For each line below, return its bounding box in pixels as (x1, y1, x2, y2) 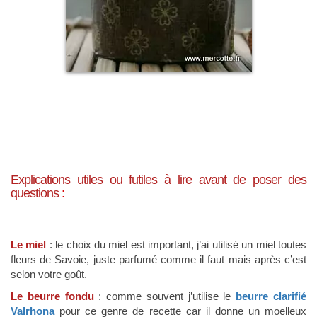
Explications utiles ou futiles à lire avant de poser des (11, 173, 306, 187)
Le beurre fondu (11, 290, 94, 302)
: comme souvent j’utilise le (93, 290, 231, 302)
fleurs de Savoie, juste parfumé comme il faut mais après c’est (11, 253, 306, 265)
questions (11, 186, 59, 200)
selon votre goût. (11, 268, 87, 280)
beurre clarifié (231, 290, 307, 302)
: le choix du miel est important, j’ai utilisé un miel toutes (46, 238, 307, 250)
